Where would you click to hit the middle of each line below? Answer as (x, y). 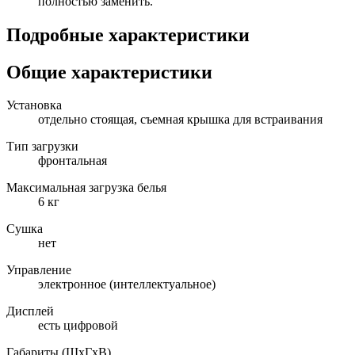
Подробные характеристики (128, 34)
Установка (34, 105)
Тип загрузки (42, 147)
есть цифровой (78, 326)
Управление (39, 270)
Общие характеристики (109, 72)
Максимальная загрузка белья (86, 188)
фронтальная (73, 161)
